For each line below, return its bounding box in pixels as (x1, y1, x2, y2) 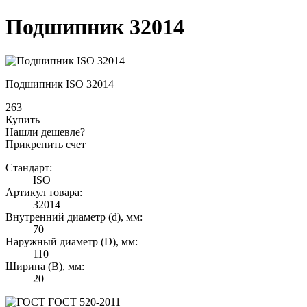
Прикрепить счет (5, 138, 86, 150)
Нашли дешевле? (5, 125, 85, 138)
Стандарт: (5, 161, 52, 173)
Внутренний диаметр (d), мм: (5, 210, 143, 223)
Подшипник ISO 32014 (5, 77, 114, 90)
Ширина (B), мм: (5, 260, 84, 272)
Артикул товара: (5, 186, 82, 198)
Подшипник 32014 (5, 14, 184, 40)
